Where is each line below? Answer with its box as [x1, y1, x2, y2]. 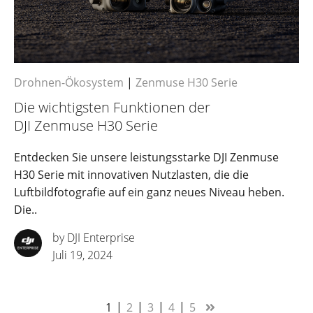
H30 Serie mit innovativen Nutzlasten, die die [14, 167, 249, 183]
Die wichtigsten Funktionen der [14, 98, 210, 117]
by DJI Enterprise [52, 230, 135, 246]
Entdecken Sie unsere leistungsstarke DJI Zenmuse [14, 150, 279, 166]
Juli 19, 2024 [52, 247, 112, 263]
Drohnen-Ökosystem [14, 75, 124, 91]
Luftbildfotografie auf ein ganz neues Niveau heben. [14, 184, 284, 201]
